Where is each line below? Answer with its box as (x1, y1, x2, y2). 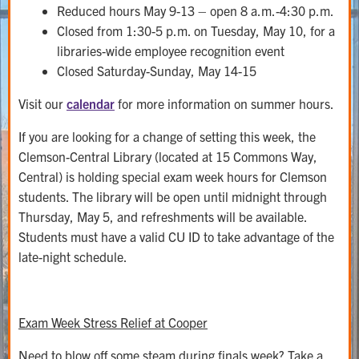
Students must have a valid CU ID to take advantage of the (18, 228, 334, 244)
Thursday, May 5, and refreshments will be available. (18, 208, 307, 224)
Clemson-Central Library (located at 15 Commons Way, (18, 148, 317, 164)
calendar (67, 95, 115, 111)
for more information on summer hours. (115, 95, 334, 111)
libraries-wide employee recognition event (57, 42, 284, 58)
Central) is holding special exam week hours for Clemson (18, 168, 327, 184)
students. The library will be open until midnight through (18, 188, 327, 204)
